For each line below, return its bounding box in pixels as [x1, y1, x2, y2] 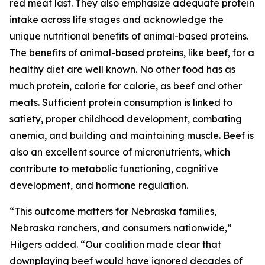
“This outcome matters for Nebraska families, [9, 205, 216, 217]
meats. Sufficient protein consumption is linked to [9, 96, 232, 108]
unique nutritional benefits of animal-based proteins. [9, 30, 248, 42]
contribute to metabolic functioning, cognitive [9, 163, 218, 174]
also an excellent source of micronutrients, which [9, 146, 230, 158]
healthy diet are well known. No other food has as [9, 63, 235, 75]
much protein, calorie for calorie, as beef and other [9, 80, 242, 92]
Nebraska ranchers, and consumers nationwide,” [9, 222, 232, 234]
